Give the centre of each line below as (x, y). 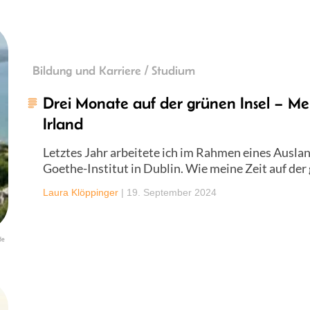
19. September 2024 (172, 192)
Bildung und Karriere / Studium (114, 70)
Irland (63, 123)
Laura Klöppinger (81, 192)
